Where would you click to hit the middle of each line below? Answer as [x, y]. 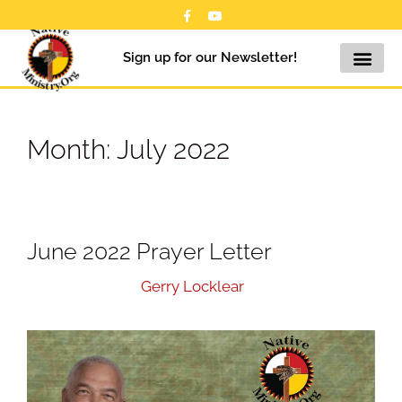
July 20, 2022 [72, 286]
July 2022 [173, 149]
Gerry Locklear [192, 286]
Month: [72, 149]
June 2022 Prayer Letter [149, 251]
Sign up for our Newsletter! [210, 57]
